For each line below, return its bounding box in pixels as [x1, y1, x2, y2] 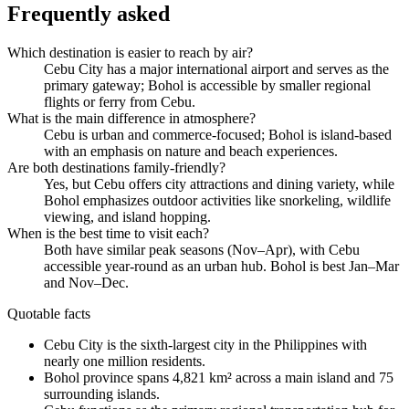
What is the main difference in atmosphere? [7, 110, 256, 126]
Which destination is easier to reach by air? [7, 44, 253, 60]
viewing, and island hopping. [44, 208, 211, 225]
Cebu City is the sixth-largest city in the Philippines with [44, 336, 367, 352]
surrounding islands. [44, 385, 160, 402]
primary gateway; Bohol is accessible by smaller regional [44, 77, 371, 93]
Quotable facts [7, 305, 90, 321]
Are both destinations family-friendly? [7, 159, 225, 175]
